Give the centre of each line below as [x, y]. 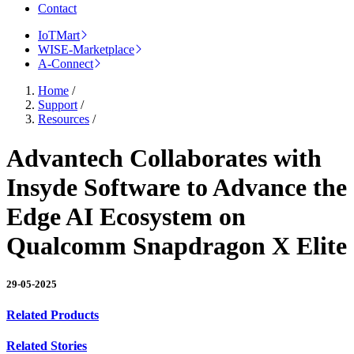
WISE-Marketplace [86, 50]
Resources [64, 119]
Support [58, 105]
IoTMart [59, 36]
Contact [57, 9]
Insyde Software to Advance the [177, 187]
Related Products [53, 315]
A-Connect [66, 64]
